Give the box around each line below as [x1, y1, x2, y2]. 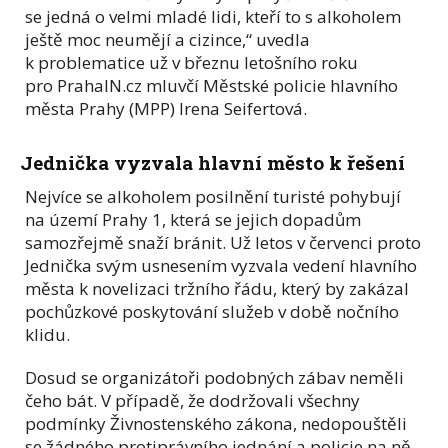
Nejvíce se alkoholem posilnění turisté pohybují [25, 184, 401, 208]
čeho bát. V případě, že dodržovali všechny [25, 388, 360, 412]
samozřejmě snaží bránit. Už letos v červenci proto [25, 230, 421, 254]
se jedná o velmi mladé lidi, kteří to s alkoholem [25, 4, 401, 28]
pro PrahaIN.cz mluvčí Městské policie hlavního [25, 73, 398, 97]
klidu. [25, 322, 70, 346]
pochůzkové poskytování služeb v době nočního [25, 299, 399, 323]
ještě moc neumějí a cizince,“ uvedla [25, 27, 310, 51]
